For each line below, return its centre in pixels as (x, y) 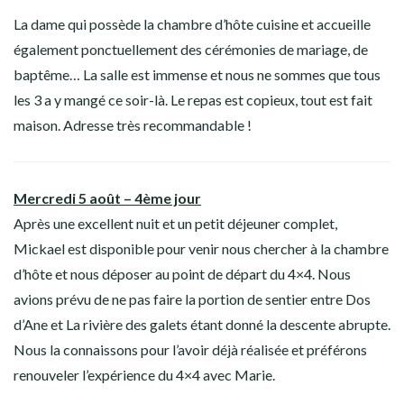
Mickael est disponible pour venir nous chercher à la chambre (201, 249)
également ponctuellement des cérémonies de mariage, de (191, 50)
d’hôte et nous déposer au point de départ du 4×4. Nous (182, 274)
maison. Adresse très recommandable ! (133, 125)
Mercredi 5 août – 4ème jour (107, 198)
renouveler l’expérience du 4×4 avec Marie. (144, 375)
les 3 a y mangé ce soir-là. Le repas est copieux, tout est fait (193, 100)
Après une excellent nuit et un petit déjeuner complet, (175, 224)
